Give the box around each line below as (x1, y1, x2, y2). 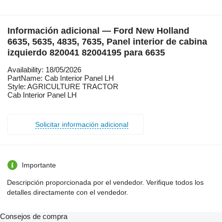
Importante (22, 161, 56, 169)
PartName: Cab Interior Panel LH (7, 73, 114, 82)
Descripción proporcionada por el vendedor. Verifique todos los (7, 178, 204, 186)
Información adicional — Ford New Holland (7, 25, 189, 36)
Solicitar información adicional (35, 120, 128, 128)
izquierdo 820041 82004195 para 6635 (7, 47, 165, 57)
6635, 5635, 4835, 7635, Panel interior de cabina (7, 36, 207, 47)
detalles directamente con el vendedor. (7, 188, 128, 196)
